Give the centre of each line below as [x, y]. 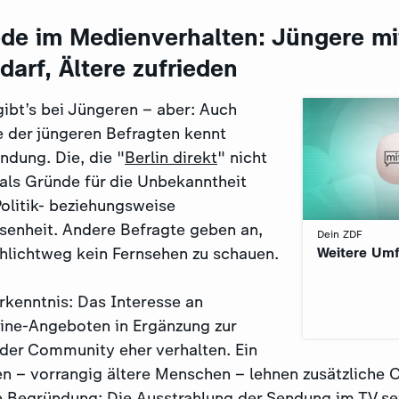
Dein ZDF [340, 235]
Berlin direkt [171, 158]
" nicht [242, 158]
